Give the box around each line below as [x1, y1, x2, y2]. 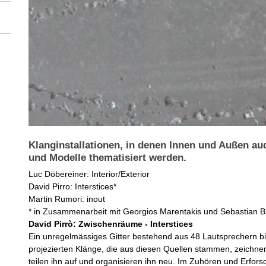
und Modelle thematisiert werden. [28, 152, 187, 164]
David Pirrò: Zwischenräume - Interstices [28, 219, 196, 229]
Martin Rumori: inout [28, 194, 106, 204]
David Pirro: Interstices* [28, 182, 117, 192]
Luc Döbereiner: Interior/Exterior [28, 169, 150, 179]
